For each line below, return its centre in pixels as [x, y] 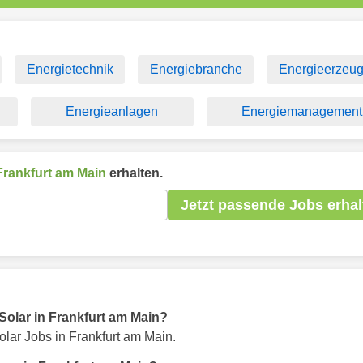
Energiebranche [196, 69]
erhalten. [135, 173]
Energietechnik [70, 69]
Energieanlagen [112, 111]
